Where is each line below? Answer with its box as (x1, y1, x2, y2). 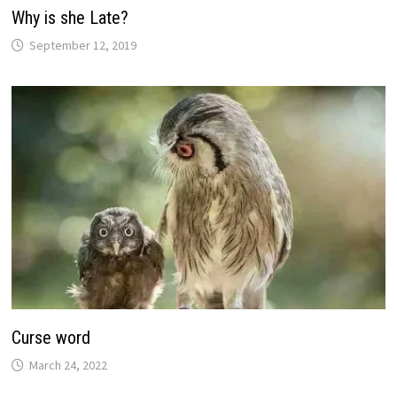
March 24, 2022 (28, 356, 107, 373)
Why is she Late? (11, 7, 128, 29)
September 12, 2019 (28, 37, 136, 54)
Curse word (11, 326, 90, 348)
